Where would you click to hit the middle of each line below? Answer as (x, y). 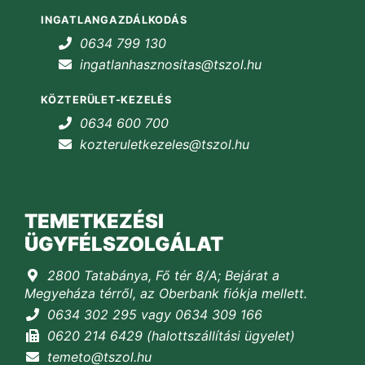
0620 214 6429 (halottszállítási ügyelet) (171, 336)
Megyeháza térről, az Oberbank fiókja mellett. (166, 294)
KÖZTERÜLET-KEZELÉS (106, 100)
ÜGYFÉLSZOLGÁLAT (124, 244)
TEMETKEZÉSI (94, 222)
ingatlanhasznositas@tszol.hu (171, 65)
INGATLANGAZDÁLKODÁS (114, 20)
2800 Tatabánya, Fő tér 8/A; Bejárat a (163, 276)
